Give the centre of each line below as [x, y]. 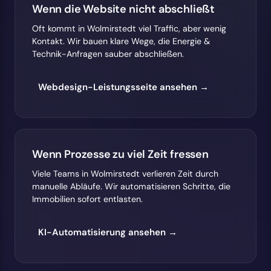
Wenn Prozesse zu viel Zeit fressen [120, 155]
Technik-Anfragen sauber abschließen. [108, 54]
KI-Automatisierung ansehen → [108, 233]
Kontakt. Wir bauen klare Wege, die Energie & [121, 41]
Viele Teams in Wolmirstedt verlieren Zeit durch [125, 173]
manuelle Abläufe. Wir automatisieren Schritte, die [131, 186]
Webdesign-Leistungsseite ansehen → [123, 87]
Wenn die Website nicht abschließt [124, 9]
